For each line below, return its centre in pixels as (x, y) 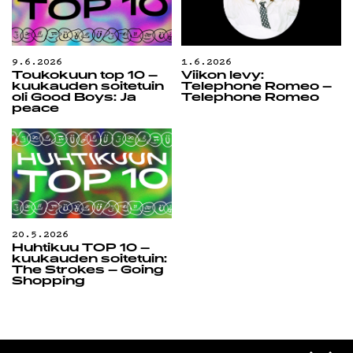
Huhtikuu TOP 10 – (81, 249)
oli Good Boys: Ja (74, 98)
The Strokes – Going (88, 271)
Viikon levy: (222, 76)
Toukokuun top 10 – (85, 76)
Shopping (49, 282)
